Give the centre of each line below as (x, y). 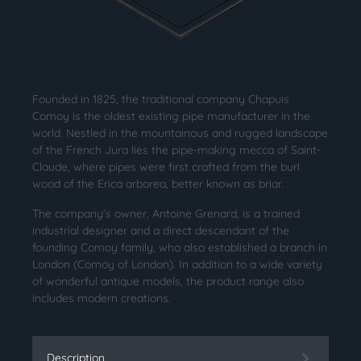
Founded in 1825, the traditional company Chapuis (161, 100)
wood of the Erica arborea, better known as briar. (158, 184)
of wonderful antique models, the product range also (168, 282)
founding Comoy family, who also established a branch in (180, 248)
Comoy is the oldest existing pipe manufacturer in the (171, 116)
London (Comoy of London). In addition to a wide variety (177, 265)
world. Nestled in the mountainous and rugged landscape (180, 133)
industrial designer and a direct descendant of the (161, 231)
